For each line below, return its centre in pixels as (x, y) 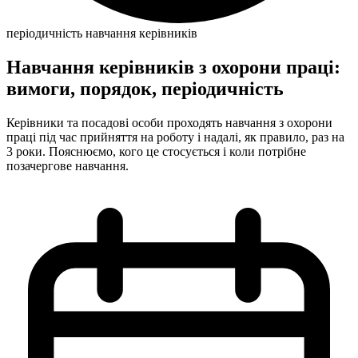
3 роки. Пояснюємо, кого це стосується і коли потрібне (156, 151)
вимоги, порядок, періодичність (145, 88)
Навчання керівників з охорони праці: (173, 67)
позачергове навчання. (68, 165)
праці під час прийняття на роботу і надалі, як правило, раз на (175, 137)
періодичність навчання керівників (102, 33)
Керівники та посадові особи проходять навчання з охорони (169, 122)
